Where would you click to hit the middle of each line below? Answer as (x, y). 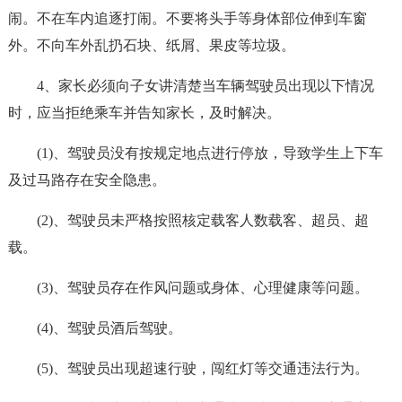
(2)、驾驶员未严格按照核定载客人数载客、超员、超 (202, 220)
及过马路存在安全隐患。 (87, 180)
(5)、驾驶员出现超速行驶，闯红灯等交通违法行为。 (202, 368)
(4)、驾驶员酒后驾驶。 (109, 328)
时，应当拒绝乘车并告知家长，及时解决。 (144, 113)
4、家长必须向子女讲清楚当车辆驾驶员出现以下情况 (205, 86)
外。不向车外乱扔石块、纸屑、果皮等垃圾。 (151, 45)
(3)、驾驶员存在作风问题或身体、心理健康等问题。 (202, 288)
